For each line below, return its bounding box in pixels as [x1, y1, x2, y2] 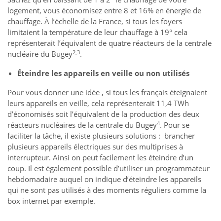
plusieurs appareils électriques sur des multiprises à [7, 142, 183, 152]
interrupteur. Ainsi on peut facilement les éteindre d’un [7, 152, 193, 163]
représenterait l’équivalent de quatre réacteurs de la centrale [7, 38, 212, 48]
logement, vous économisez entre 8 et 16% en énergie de [7, 5, 201, 16]
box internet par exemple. [7, 196, 95, 206]
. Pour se [160, 120, 189, 130]
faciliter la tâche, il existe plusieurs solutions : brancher [7, 131, 195, 141]
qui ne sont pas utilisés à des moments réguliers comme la [7, 185, 206, 195]
